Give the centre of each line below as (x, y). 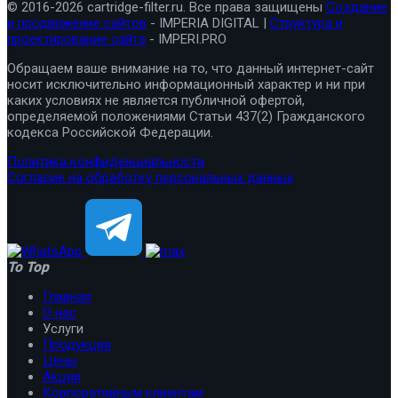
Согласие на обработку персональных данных (150, 177)
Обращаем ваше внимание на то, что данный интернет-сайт (191, 68)
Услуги (63, 328)
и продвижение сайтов (77, 23)
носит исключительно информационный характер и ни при (186, 84)
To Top (28, 267)
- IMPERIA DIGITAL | (208, 23)
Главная (67, 296)
